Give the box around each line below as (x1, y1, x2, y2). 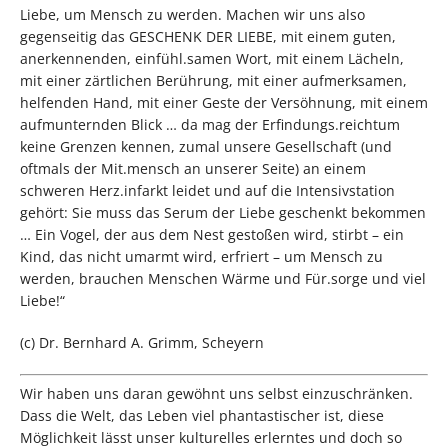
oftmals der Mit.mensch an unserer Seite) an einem (20, 159, 366, 179)
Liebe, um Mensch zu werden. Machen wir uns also (20, 5, 365, 25)
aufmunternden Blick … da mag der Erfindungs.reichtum (20, 115, 400, 135)
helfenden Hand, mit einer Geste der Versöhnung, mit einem (20, 93, 428, 113)
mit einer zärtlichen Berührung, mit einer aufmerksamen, (20, 71, 407, 91)
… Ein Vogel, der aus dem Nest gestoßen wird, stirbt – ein (20, 225, 404, 245)
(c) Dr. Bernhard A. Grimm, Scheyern (20, 333, 264, 353)
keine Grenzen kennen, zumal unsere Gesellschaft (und (20, 137, 392, 157)
